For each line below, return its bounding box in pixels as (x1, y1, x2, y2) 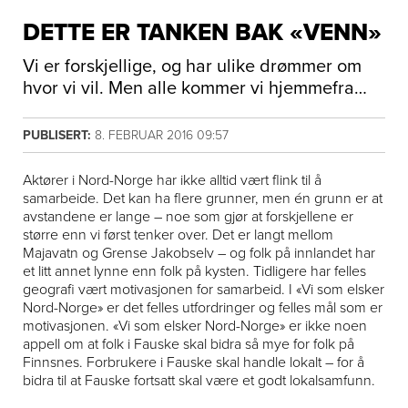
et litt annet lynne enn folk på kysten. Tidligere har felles (22, 262, 366, 280)
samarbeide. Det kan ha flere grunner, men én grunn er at (22, 189, 382, 208)
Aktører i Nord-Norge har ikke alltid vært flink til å (22, 171, 321, 189)
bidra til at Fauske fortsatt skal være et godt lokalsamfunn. (22, 372, 375, 390)
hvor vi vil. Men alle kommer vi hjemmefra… (22, 77, 367, 99)
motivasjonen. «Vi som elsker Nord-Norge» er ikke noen (22, 317, 367, 335)
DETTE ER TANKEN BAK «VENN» (22, 18, 382, 46)
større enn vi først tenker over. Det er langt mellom (22, 226, 333, 244)
